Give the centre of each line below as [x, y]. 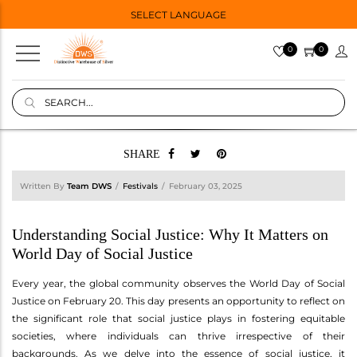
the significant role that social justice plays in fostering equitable [178, 318]
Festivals [140, 186]
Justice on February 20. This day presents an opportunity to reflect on [178, 300]
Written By [43, 186]
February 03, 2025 [206, 186]
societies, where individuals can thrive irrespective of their [178, 335]
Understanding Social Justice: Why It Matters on [170, 234]
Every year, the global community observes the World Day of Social [178, 283]
